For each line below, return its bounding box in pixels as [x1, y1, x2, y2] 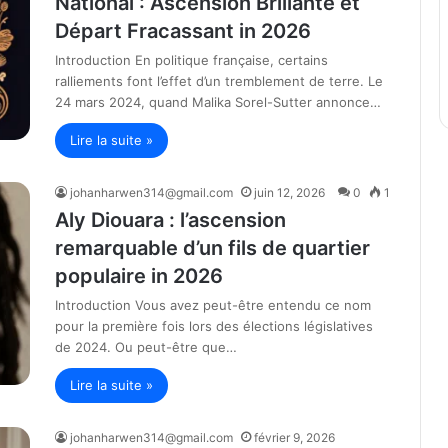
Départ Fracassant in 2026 [55, 19, 311, 43]
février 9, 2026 [254, 430, 335, 445]
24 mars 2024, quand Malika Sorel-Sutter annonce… [55, 94, 381, 110]
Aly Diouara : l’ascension [55, 208, 286, 232]
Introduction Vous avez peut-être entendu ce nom [55, 297, 371, 313]
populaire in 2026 [55, 264, 223, 288]
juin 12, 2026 [254, 185, 325, 200]
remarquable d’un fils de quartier [55, 236, 370, 260]
